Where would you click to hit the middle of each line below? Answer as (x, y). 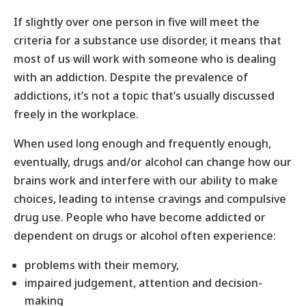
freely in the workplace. (76, 114)
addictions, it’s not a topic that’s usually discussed (144, 95)
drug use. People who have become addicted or (140, 217)
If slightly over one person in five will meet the (137, 22)
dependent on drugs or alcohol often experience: (145, 235)
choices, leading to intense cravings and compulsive (150, 198)
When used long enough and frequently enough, (142, 143)
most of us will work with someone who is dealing (145, 58)
